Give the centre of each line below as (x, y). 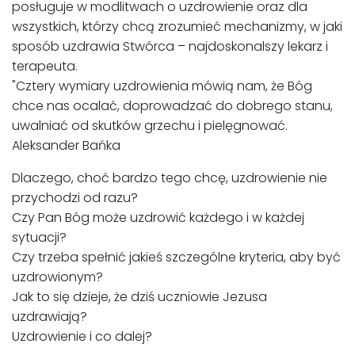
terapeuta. (45, 66)
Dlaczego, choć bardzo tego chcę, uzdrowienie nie (170, 178)
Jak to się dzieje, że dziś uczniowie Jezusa (139, 297)
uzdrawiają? (50, 317)
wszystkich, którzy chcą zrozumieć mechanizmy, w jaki (177, 27)
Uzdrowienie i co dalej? (82, 336)
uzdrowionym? (57, 277)
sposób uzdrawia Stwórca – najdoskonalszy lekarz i (170, 46)
